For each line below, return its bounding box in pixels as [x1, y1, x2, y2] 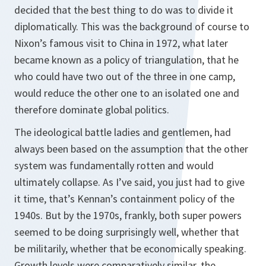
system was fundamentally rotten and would [14, 159, 214, 172]
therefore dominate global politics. [14, 103, 169, 116]
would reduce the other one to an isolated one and [14, 86, 239, 100]
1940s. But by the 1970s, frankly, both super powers [14, 208, 242, 222]
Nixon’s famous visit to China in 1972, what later [14, 36, 228, 50]
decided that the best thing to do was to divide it [14, 3, 233, 17]
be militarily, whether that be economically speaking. [14, 242, 246, 255]
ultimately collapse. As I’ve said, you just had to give [14, 175, 245, 189]
